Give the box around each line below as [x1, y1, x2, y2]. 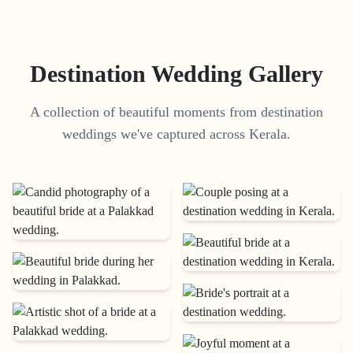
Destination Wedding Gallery [30, 61, 323, 87]
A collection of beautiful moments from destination [30, 104, 323, 121]
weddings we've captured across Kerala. [62, 126, 291, 143]
